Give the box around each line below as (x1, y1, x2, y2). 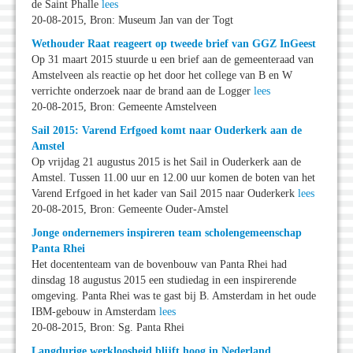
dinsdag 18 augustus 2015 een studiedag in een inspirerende (32, 274, 296, 287)
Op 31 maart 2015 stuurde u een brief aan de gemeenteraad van (32, 54, 314, 66)
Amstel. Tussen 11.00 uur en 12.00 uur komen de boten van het (32, 172, 315, 184)
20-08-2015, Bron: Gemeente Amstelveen (32, 101, 217, 113)
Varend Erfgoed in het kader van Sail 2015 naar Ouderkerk (32, 188, 298, 200)
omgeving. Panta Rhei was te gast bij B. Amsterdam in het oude (32, 290, 316, 303)
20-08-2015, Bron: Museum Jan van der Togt (32, 14, 233, 27)
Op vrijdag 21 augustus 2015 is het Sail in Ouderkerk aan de (32, 156, 301, 169)
